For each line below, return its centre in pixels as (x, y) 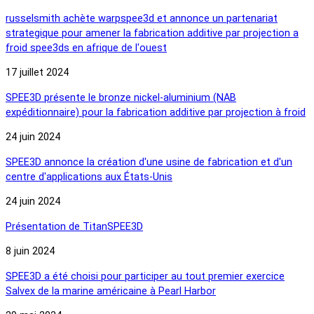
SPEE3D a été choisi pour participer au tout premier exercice (145, 276)
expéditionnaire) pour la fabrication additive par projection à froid (156, 112)
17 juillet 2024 (37, 73)
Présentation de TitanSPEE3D (74, 226)
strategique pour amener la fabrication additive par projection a (152, 33)
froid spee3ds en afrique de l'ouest (86, 48)
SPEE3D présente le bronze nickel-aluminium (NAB (121, 97)
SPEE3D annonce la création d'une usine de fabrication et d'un (149, 162)
